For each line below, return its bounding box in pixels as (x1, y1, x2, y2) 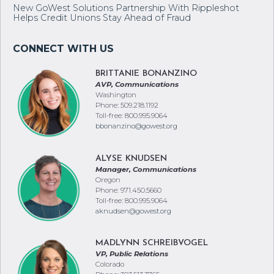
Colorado (95, 260, 124, 269)
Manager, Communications (95, 165, 196, 174)
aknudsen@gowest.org (95, 206, 171, 215)
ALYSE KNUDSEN (95, 154, 167, 163)
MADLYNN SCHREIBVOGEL (95, 239, 208, 248)
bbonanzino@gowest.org (95, 122, 177, 130)
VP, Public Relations (95, 250, 168, 259)
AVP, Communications (95, 80, 179, 89)
